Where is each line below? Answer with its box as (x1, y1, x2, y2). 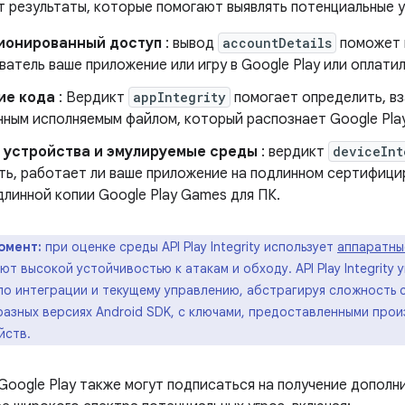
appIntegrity (133, 89, 226, 107)
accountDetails (222, 34, 332, 52)
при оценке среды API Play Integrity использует (45, 239, 337, 256)
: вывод (162, 34, 218, 53)
